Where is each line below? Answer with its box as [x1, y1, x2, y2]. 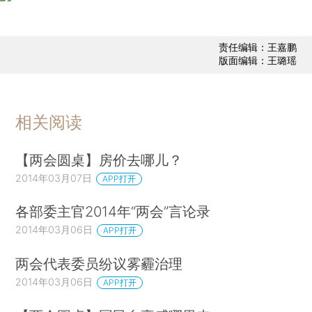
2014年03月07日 [15, 171, 93, 184]
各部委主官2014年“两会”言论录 [15, 203, 211, 221]
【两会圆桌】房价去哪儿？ [15, 150, 183, 169]
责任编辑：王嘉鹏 [218, 41, 297, 54]
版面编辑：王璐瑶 [218, 54, 297, 67]
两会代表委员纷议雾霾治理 [15, 255, 183, 273]
